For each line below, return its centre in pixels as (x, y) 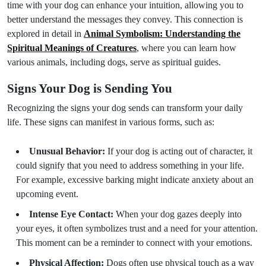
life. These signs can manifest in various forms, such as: (111, 122)
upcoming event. (47, 194)
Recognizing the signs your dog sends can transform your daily (125, 108)
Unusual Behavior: (67, 151)
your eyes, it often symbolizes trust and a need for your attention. (137, 228)
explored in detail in (45, 34)
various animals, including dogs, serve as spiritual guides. (114, 62)
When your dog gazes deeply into (178, 214)
